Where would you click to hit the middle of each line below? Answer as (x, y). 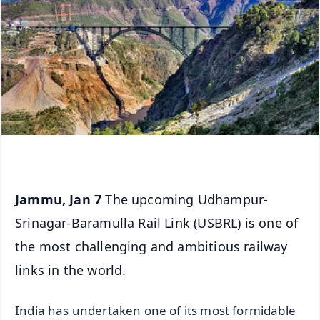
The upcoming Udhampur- (187, 199)
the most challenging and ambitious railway (151, 246)
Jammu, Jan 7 (60, 199)
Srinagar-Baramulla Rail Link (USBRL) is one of (157, 222)
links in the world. (71, 270)
